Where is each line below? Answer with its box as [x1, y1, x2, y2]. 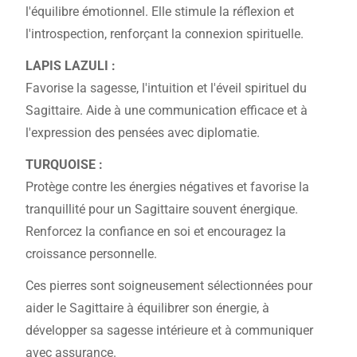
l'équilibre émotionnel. [25, 4, 151, 20]
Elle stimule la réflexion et [151, 4, 294, 20]
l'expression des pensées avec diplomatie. [25, 125, 260, 141]
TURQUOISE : [25, 157, 103, 173]
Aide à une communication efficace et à [86, 103, 308, 119]
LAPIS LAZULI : [25, 58, 116, 74]
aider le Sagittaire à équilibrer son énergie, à [25, 300, 269, 316]
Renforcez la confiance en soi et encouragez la [25, 224, 286, 240]
